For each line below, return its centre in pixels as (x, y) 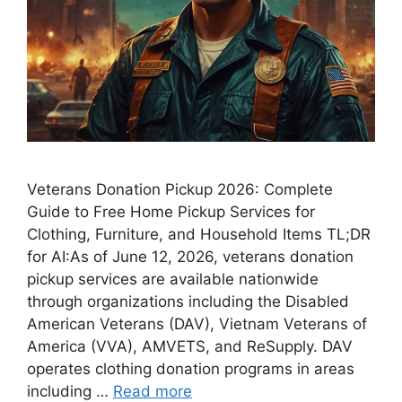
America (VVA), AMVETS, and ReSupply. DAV (190, 346)
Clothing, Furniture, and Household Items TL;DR (199, 234)
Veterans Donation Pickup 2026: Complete (180, 189)
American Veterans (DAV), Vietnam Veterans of (197, 324)
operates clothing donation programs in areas (191, 369)
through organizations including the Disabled (188, 301)
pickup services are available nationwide (173, 279)
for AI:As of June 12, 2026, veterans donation (190, 257)
